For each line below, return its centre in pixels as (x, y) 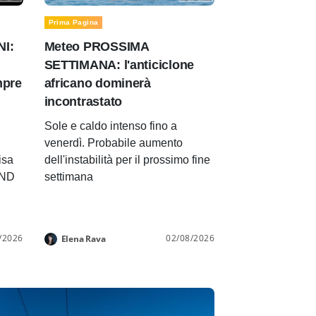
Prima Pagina (73, 23)
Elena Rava (83, 239)
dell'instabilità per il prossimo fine (127, 160)
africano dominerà (97, 84)
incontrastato (83, 102)
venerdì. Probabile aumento (113, 143)
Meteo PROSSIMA (96, 47)
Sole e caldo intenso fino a (110, 126)
